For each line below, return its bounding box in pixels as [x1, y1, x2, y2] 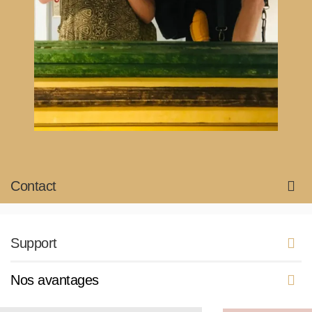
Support [10, 235, 57, 251]
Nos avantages [10, 272, 99, 288]
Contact [10, 178, 56, 194]
